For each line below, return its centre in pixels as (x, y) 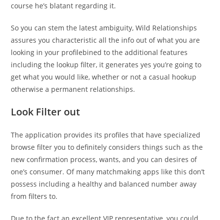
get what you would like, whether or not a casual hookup (104, 77)
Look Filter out (46, 112)
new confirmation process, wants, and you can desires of (104, 159)
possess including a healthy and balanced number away (104, 184)
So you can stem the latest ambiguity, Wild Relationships (104, 28)
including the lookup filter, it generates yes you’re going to (106, 65)
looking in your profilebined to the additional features (99, 52)
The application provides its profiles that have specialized (106, 135)
